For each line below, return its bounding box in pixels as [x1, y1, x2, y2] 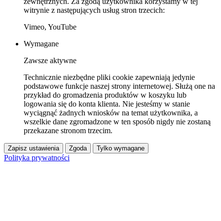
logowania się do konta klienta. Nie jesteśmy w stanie [24, 99, 190, 108]
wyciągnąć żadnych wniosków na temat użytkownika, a [24, 108, 198, 117]
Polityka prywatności [4, 153, 70, 162]
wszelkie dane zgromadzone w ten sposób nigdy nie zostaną [24, 117, 211, 126]
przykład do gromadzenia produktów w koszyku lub [24, 90, 186, 99]
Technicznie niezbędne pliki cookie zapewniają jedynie [24, 73, 195, 81]
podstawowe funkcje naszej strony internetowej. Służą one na [24, 81, 215, 90]
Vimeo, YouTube [24, 22, 76, 31]
